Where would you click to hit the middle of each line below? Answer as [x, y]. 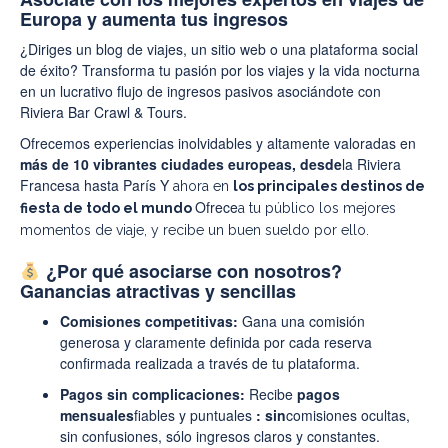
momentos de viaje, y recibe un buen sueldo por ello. [194, 230]
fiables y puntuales [195, 415]
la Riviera [371, 164]
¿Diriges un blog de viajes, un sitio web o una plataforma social [219, 49]
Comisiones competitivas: [149, 321]
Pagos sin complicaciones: [152, 394]
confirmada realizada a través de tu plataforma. [210, 363]
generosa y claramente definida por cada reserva [216, 342]
